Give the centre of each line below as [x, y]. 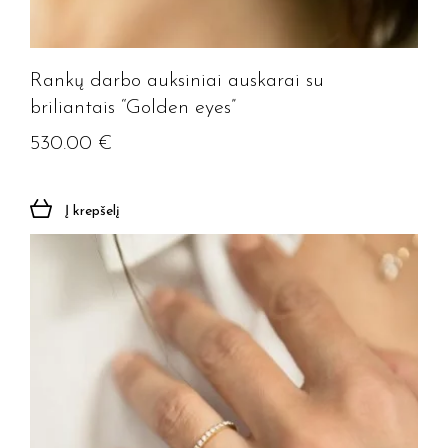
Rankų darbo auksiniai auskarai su [177, 81]
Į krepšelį [92, 211]
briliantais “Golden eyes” [133, 108]
